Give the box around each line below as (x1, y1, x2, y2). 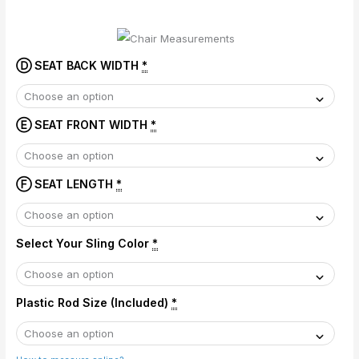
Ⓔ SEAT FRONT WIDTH (16, 117, 148, 131)
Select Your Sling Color (16, 236, 150, 250)
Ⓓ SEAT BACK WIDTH (16, 58, 139, 72)
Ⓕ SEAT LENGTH (16, 176, 114, 191)
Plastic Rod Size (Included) (16, 295, 169, 309)
